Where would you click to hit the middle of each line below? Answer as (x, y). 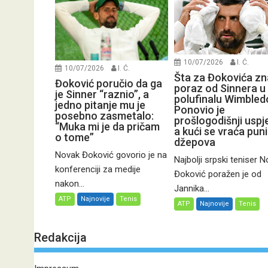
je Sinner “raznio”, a (102, 94)
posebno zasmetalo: (104, 116)
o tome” (74, 137)
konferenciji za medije (98, 169)
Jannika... (191, 189)
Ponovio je (199, 110)
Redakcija (60, 238)
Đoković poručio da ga (109, 83)
